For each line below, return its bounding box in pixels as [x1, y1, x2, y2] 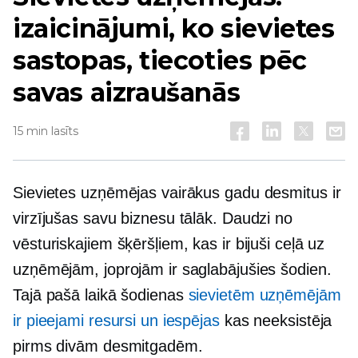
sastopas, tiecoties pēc [13, 45, 307, 76]
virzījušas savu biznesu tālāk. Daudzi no [13, 209, 292, 227]
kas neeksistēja [219, 312, 332, 329]
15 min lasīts [13, 124, 78, 138]
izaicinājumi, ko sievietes [13, 13, 335, 44]
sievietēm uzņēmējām [188, 286, 341, 304]
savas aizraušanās [13, 77, 241, 108]
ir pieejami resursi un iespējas [13, 312, 220, 329]
